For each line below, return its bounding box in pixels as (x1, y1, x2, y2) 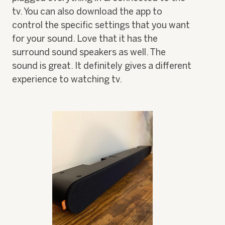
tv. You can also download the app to (12, 6, 162, 18)
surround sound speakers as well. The (12, 47, 166, 58)
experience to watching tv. (12, 74, 122, 85)
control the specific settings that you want (12, 20, 190, 31)
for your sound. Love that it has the (12, 33, 158, 45)
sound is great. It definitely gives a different (12, 60, 191, 72)
